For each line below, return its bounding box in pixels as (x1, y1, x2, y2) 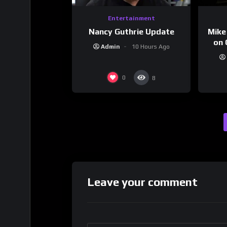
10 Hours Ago (131, 43, 170, 50)
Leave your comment (87, 175, 198, 188)
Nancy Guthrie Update (88, 26, 174, 36)
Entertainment (107, 15, 155, 22)
